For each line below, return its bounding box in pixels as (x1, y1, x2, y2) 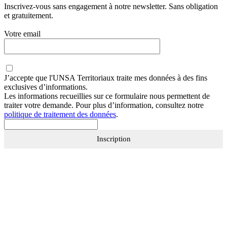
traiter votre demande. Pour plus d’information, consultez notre (4, 101, 204, 110)
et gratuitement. (4, 11, 53, 20)
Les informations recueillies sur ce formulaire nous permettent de (4, 92, 210, 101)
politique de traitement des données (4, 110, 116, 119)
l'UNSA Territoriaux (49, 73, 115, 83)
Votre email (4, 29, 41, 39)
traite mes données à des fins (115, 73, 207, 83)
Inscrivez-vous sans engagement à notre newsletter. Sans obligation (4, 2, 218, 11)
